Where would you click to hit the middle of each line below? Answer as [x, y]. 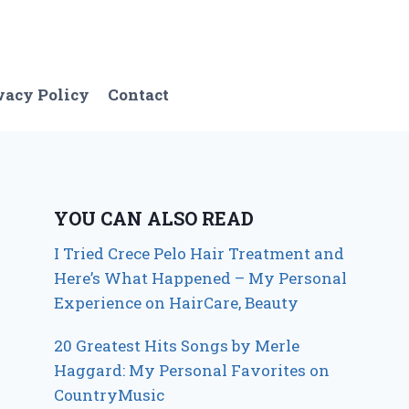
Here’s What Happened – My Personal [201, 278]
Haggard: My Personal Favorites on [192, 370]
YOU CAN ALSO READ [154, 218]
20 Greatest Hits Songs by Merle [177, 345]
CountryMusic [110, 394]
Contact [139, 95]
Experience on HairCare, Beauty [177, 302]
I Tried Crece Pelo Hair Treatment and [199, 253]
